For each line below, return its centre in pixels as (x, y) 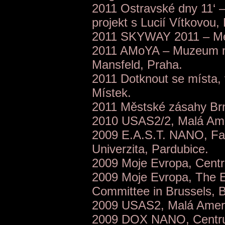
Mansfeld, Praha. (137, 64)
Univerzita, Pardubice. (150, 149)
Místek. (111, 92)
